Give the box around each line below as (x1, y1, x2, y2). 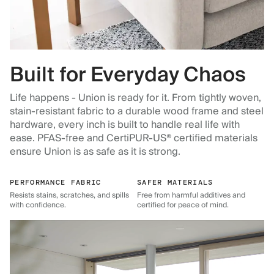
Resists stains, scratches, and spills (10, 189, 129, 202)
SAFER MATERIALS (137, 177, 213, 188)
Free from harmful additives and (137, 189, 245, 202)
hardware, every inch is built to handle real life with (10, 116, 240, 134)
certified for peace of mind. (137, 199, 229, 212)
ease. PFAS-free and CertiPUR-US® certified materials (10, 130, 257, 147)
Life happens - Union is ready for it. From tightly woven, (10, 89, 261, 107)
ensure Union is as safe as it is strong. (10, 143, 180, 161)
